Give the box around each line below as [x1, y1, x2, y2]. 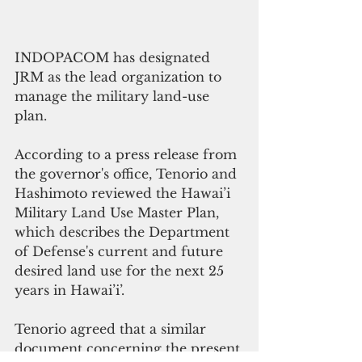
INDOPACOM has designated [15, 49, 214, 66]
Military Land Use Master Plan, [15, 204, 223, 221]
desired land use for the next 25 [15, 263, 228, 280]
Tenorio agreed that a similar [15, 321, 210, 338]
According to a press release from [15, 146, 241, 163]
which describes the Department [15, 224, 234, 241]
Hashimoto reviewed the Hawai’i [15, 185, 234, 202]
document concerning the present [15, 340, 244, 357]
